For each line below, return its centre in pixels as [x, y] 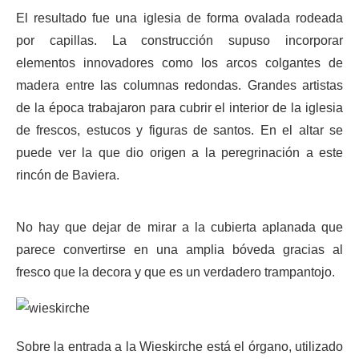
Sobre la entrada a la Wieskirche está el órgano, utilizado [179, 347]
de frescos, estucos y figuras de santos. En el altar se [179, 130]
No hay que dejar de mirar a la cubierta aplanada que [179, 227]
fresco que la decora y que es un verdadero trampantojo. [175, 272]
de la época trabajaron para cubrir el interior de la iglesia [179, 108]
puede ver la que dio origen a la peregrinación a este [179, 153]
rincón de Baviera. [68, 175]
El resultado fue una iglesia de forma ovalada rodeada [179, 18]
